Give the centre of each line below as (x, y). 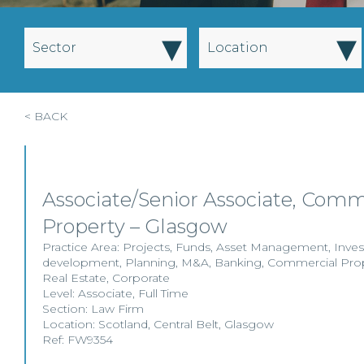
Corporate (141, 278)
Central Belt (186, 324)
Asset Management (272, 247)
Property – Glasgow (137, 226)
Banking (238, 262)
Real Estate (74, 278)
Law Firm (117, 309)
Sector (54, 48)
